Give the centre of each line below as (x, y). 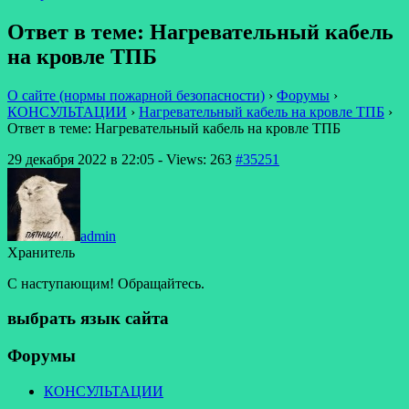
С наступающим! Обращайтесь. (106, 283)
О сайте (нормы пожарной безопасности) (136, 95)
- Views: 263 (193, 159)
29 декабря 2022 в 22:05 (81, 159)
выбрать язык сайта (88, 319)
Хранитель (41, 252)
